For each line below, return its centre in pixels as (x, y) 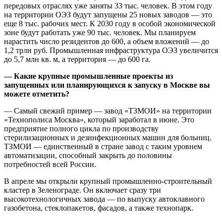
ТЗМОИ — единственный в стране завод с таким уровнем (103, 147)
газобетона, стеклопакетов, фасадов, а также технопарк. (99, 208)
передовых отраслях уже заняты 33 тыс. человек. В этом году (108, 6)
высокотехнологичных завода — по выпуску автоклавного (104, 199)
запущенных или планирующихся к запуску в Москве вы (107, 85)
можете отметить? (37, 94)
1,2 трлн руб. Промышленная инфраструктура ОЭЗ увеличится (111, 51)
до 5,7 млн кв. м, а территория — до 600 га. (77, 59)
